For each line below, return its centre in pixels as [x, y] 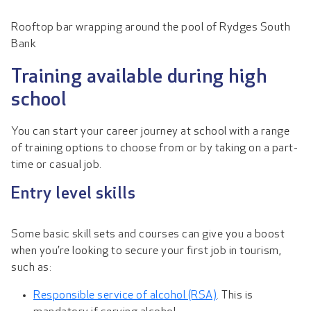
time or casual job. [58, 165]
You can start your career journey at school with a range [150, 132]
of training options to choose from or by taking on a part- [154, 148]
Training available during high [139, 77]
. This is [235, 295]
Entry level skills [73, 194]
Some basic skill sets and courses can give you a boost [148, 234]
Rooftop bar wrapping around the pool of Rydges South [151, 28]
